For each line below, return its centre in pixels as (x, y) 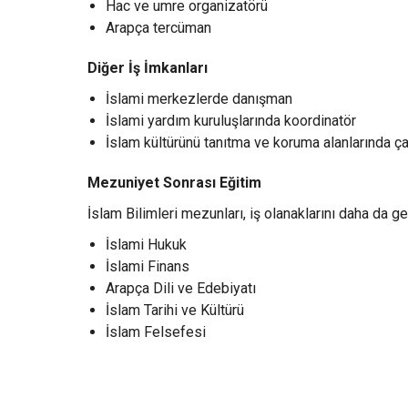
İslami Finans (148, 266)
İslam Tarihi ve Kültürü (175, 310)
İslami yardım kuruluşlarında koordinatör (231, 120)
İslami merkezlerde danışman (199, 98)
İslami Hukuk (146, 244)
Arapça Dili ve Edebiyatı (181, 288)
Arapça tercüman (158, 27)
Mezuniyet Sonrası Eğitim (174, 182)
